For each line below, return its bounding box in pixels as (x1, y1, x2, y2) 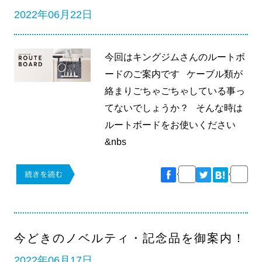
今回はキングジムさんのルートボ (105, 52, 246, 63)
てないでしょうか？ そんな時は (105, 103, 243, 113)
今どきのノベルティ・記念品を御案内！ (13, 232, 246, 245)
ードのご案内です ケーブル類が (105, 69, 243, 80)
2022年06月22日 (13, 8, 92, 20)
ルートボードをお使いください (105, 120, 236, 130)
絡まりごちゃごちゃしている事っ (105, 86, 246, 96)
